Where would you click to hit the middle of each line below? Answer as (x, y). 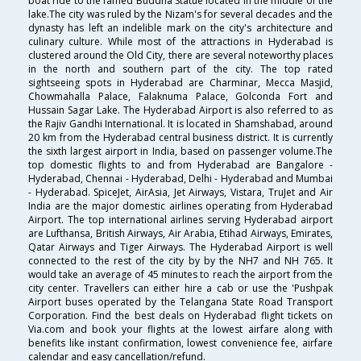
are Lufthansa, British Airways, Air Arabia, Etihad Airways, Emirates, (180, 233)
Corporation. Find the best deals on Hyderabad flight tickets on (180, 315)
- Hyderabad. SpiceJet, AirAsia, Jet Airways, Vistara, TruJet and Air (180, 192)
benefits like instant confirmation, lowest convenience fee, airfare (180, 342)
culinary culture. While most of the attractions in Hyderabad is (180, 41)
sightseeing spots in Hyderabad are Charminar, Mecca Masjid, (180, 82)
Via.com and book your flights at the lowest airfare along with (180, 329)
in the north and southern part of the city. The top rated (180, 68)
